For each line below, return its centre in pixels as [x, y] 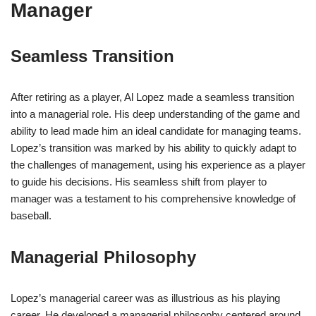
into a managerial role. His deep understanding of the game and [155, 114]
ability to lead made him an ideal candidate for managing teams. [156, 131]
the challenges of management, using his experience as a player [158, 165]
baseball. [31, 216]
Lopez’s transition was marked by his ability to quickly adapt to [153, 148]
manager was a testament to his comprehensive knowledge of [153, 199]
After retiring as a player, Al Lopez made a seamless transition [152, 97]
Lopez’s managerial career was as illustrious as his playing [145, 298]
